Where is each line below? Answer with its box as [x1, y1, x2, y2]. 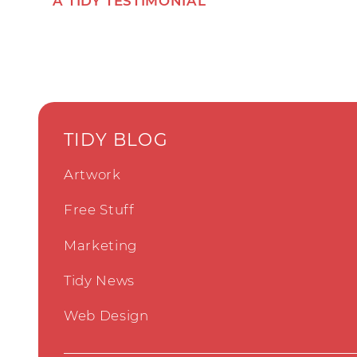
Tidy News [64, 272, 135, 288]
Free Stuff [64, 202, 135, 218]
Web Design [64, 308, 149, 324]
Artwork [64, 167, 121, 183]
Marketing [64, 237, 137, 253]
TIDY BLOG [64, 128, 168, 150]
